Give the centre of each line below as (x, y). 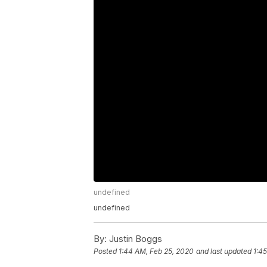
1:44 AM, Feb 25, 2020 (156, 252)
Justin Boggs (134, 239)
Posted (106, 252)
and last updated (224, 252)
